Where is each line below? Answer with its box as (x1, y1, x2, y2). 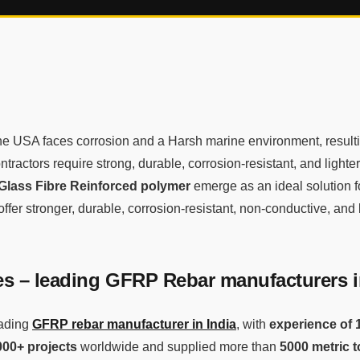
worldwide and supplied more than (77, 339, 280, 354)
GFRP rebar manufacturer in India (32, 317, 236, 331)
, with (236, 317, 269, 331)
